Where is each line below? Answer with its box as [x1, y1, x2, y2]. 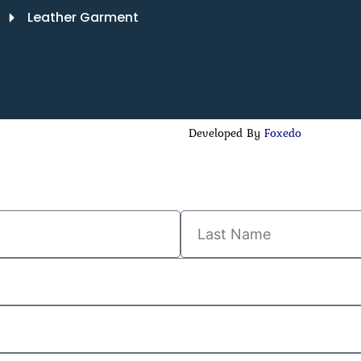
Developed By [189, 124, 260, 142]
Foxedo [260, 124, 301, 142]
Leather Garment [27, 8, 139, 27]
